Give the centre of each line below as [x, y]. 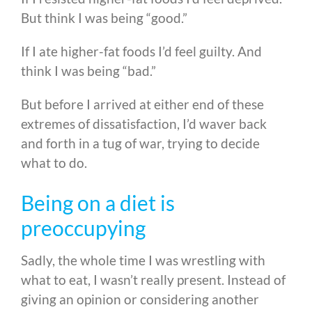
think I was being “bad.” [88, 71]
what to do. [54, 163]
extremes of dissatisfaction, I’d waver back [144, 124]
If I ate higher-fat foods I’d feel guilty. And [141, 52]
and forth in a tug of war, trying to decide [140, 143]
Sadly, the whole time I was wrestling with [143, 260]
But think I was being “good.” [104, 18]
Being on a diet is [98, 203]
